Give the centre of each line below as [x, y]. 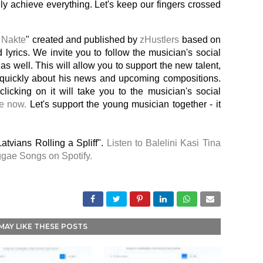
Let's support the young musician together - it [124, 104]
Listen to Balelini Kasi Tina [163, 143]
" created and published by [83, 40]
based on [201, 40]
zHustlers [161, 40]
